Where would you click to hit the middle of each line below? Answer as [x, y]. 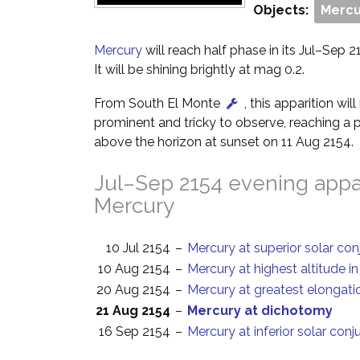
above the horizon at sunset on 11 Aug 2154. [224, 142]
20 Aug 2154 [133, 290]
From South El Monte [159, 103]
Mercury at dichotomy [260, 311]
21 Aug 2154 [133, 311]
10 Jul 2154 [138, 248]
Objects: [282, 10]
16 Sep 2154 [135, 331]
